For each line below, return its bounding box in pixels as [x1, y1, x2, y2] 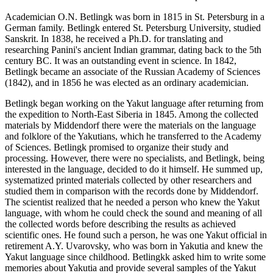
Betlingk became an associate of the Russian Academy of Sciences [5, 66, 260, 77]
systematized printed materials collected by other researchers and [5, 175, 252, 186]
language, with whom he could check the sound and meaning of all [5, 208, 262, 219]
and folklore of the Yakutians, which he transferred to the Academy [5, 131, 261, 142]
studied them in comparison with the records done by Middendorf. [5, 186, 258, 197]
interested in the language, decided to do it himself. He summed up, [5, 164, 263, 175]
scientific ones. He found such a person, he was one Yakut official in [5, 230, 267, 241]
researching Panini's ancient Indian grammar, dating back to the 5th [5, 44, 261, 55]
